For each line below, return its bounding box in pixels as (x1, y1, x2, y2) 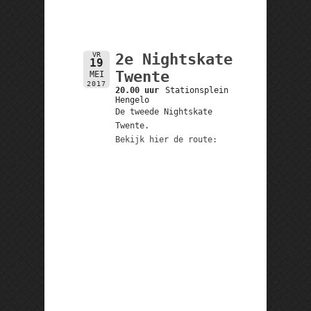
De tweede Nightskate (115, 106, 212, 117)
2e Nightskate (115, 50, 233, 68)
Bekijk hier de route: (115, 134, 217, 144)
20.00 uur (115, 85, 159, 95)
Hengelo (115, 94, 149, 105)
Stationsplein (165, 85, 229, 95)
